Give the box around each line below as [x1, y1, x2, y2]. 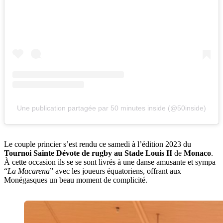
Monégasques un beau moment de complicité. [4, 176, 147, 185]
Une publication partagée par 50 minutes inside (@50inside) [17, 104, 206, 112]
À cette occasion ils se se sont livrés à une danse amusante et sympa [4, 158, 216, 167]
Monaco [184, 149, 211, 158]
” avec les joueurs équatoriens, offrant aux [50, 167, 181, 176]
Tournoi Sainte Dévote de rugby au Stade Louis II [4, 149, 174, 158]
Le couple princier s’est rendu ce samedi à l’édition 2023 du [4, 140, 191, 149]
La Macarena [7, 167, 50, 176]
